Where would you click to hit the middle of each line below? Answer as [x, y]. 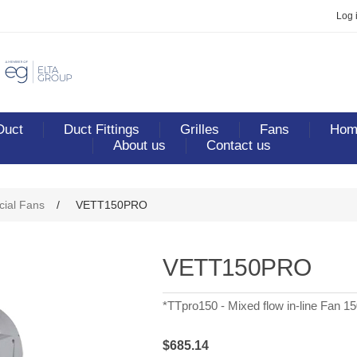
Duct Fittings [102, 129]
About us [139, 145]
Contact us [238, 145]
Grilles [200, 129]
